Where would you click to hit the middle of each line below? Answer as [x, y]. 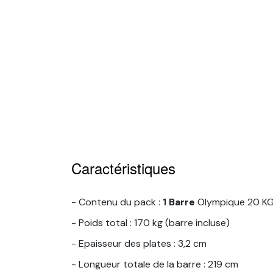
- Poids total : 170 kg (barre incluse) [151, 222]
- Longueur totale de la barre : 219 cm [155, 264]
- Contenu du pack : [117, 202]
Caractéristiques [123, 168]
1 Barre [180, 202]
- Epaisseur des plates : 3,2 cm [139, 243]
